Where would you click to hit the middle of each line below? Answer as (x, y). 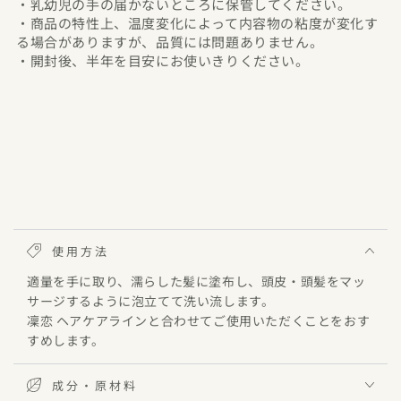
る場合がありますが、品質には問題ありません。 (170, 42)
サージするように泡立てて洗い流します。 (151, 301)
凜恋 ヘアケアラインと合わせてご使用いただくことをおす (199, 321)
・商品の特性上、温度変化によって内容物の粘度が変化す (197, 23)
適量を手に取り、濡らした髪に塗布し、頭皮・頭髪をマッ (196, 282)
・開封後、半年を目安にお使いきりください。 (163, 61)
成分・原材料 (95, 385)
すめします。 (66, 341)
